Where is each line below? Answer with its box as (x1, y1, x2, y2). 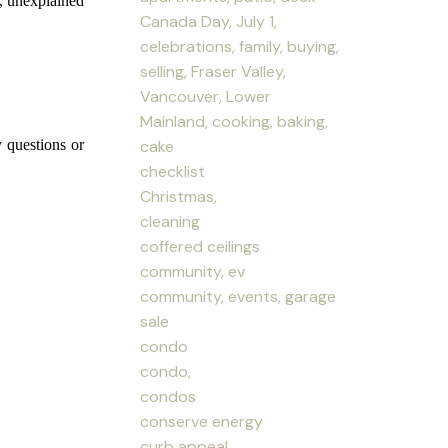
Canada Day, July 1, (140, 10, 278, 32)
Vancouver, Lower (140, 85, 272, 107)
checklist (140, 160, 206, 182)
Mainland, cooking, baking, (140, 110, 329, 132)
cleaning (140, 210, 201, 232)
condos (140, 385, 197, 407)
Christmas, (140, 185, 218, 207)
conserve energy (140, 410, 264, 432)
